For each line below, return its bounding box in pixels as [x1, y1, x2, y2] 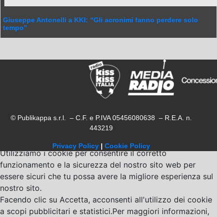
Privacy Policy [52, 142, 99, 150]
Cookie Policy [105, 142, 150, 150]
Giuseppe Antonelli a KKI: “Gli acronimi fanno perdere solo [3, 16, 198, 24]
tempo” [3, 24, 27, 31]
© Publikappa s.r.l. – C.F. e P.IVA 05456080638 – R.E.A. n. [11, 114, 192, 122]
